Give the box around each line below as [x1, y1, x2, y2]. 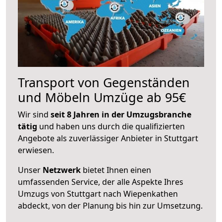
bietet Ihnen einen [81, 164, 151, 175]
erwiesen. [18, 144, 54, 156]
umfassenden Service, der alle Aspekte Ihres [18, 176, 183, 187]
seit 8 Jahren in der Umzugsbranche [51, 109, 191, 120]
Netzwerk [43, 164, 81, 175]
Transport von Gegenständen [18, 73, 190, 91]
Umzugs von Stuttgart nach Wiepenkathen [18, 188, 178, 199]
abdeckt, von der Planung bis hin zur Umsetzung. [18, 200, 203, 211]
